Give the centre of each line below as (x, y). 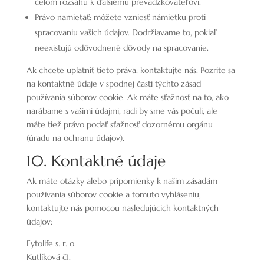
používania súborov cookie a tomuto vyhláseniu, (113, 194)
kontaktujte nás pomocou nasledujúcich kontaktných (122, 208)
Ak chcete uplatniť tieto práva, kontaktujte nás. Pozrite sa (131, 70)
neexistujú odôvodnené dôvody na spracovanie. (121, 48)
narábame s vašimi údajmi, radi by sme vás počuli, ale (122, 111)
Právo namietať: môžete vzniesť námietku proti (120, 17)
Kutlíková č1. (48, 257)
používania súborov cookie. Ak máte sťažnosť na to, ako (127, 97)
